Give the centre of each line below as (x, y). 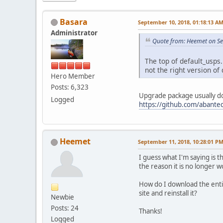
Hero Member (73, 76)
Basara (74, 22)
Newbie (62, 197)
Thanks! (151, 211)
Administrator (74, 33)
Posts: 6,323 (70, 87)
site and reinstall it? (168, 193)
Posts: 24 (65, 208)
